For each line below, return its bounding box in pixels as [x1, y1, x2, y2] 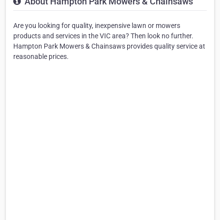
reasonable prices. [13, 52, 69, 60]
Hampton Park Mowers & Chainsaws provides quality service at [13, 42, 205, 50]
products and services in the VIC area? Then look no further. [13, 31, 193, 40]
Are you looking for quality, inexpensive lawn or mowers [13, 21, 180, 29]
